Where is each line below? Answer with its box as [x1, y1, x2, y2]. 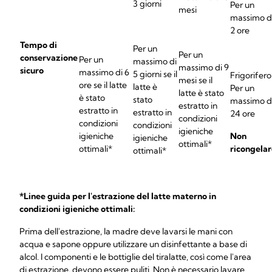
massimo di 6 [79, 67, 129, 78]
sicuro [20, 65, 44, 76]
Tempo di [20, 39, 57, 50]
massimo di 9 [178, 62, 229, 73]
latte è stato [178, 87, 224, 98]
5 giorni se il [133, 69, 177, 80]
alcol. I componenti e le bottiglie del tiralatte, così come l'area [19, 251, 251, 262]
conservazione [20, 52, 78, 63]
